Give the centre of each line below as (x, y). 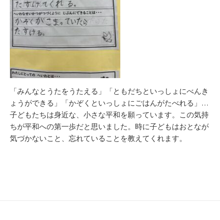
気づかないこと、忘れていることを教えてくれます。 (98, 138)
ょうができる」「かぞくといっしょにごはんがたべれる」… (109, 103)
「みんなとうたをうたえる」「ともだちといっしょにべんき (109, 91)
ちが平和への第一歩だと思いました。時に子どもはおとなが (109, 127)
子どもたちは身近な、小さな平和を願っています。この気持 (109, 115)
